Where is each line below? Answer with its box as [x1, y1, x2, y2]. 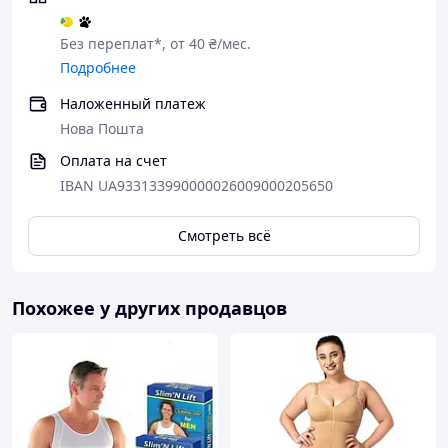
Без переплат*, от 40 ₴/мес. [60, 34, 251, 53]
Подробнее [60, 58, 136, 77]
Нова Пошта [60, 119, 144, 138]
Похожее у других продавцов [12, 296, 287, 320]
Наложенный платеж [60, 94, 206, 113]
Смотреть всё [177, 226, 271, 245]
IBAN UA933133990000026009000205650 [60, 176, 333, 195]
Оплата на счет [60, 151, 167, 170]
